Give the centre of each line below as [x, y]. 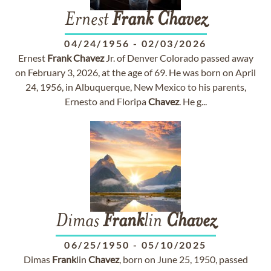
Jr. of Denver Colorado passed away [178, 58]
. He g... [193, 101]
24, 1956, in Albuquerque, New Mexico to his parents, [135, 87]
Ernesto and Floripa [106, 101]
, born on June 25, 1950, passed [183, 259]
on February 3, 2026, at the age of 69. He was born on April [135, 72]
